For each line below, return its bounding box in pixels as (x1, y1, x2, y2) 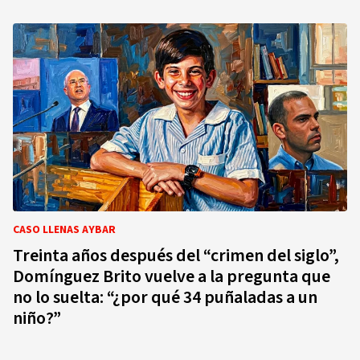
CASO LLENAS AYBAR (13, 222, 116, 238)
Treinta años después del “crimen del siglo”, (13, 243, 339, 268)
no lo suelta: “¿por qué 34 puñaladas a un (13, 284, 317, 310)
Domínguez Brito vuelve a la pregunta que (13, 264, 330, 289)
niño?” (13, 305, 61, 331)
